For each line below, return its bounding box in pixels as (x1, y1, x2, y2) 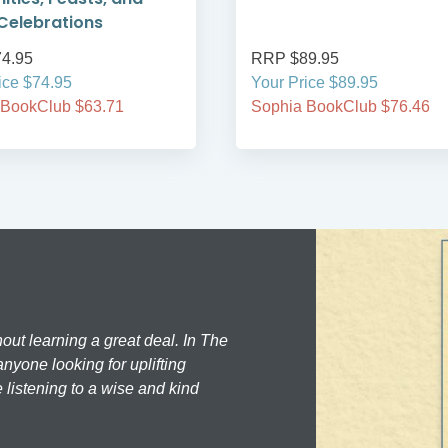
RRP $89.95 (251, 50, 339, 68)
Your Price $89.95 (251, 74, 378, 92)
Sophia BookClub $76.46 (251, 98, 430, 116)
